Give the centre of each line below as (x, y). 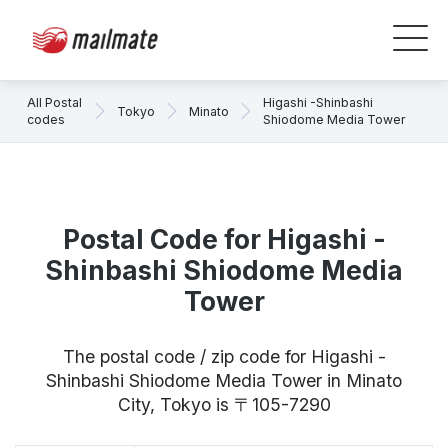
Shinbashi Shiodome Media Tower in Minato (224, 380)
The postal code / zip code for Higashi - (224, 356)
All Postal (54, 102)
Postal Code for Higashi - (224, 239)
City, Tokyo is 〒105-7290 (224, 404)
